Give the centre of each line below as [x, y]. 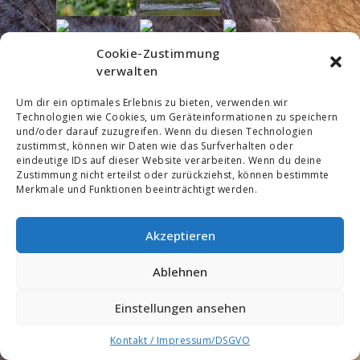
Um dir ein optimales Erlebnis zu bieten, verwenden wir [152, 102]
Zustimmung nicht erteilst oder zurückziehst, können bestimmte [173, 175]
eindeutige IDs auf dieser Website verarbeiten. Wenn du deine [169, 160]
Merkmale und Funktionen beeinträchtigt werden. [137, 189]
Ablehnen [180, 271]
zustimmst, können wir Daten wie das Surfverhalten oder [155, 146]
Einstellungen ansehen [180, 307]
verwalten [127, 71]
